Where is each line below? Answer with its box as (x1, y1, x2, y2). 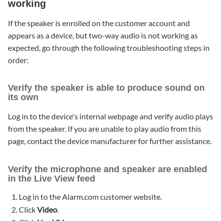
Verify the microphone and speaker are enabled (8, 164, 207, 175)
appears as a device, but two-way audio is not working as (8, 30, 198, 40)
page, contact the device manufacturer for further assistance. (8, 136, 212, 146)
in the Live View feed (8, 174, 95, 184)
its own (8, 92, 38, 103)
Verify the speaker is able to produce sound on (8, 83, 205, 93)
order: (8, 55, 29, 65)
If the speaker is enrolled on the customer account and (8, 18, 190, 28)
